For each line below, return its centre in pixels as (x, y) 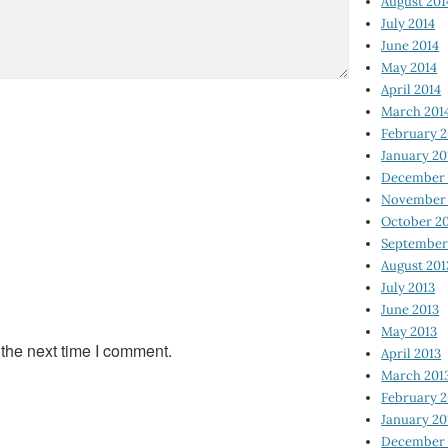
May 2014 (409, 67)
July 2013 (408, 287)
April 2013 (411, 353)
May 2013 (409, 331)
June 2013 (410, 309)
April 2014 (411, 89)
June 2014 (410, 45)
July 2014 (408, 23)
